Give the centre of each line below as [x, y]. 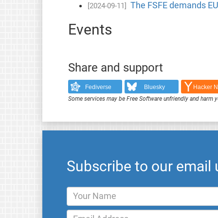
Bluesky [155, 87]
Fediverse [98, 87]
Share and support [115, 67]
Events [90, 29]
